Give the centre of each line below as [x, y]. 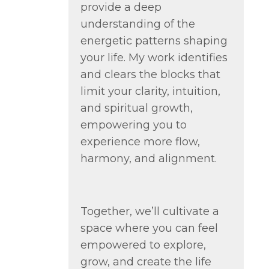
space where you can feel [149, 228]
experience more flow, [140, 141]
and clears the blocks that [150, 74]
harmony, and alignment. [148, 158]
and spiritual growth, [136, 108]
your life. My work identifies [154, 57]
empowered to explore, [143, 245]
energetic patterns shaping [154, 41]
